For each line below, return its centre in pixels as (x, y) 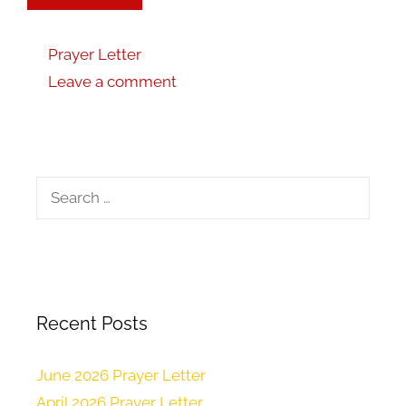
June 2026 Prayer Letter (121, 376)
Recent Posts (92, 324)
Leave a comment (113, 82)
